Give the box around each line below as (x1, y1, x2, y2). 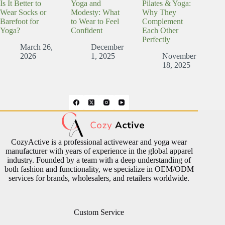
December (91, 43, 124, 52)
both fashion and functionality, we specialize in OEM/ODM (4, 164, 194, 173)
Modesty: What (71, 8, 120, 17)
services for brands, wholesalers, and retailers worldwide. (9, 173, 190, 182)
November (162, 52, 196, 61)
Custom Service (74, 207, 125, 216)
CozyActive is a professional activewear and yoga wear (11, 137, 187, 146)
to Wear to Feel (71, 17, 120, 26)
